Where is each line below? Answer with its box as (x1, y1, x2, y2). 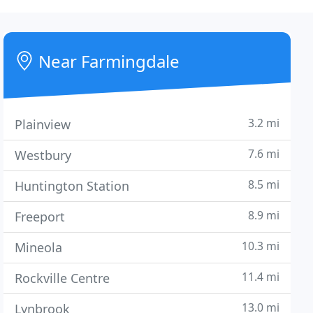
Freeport (15, 208, 66, 225)
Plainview (15, 116, 71, 133)
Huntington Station (15, 177, 130, 194)
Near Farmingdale (34, 50, 180, 73)
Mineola (15, 239, 63, 256)
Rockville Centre (15, 270, 110, 286)
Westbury (15, 147, 72, 163)
